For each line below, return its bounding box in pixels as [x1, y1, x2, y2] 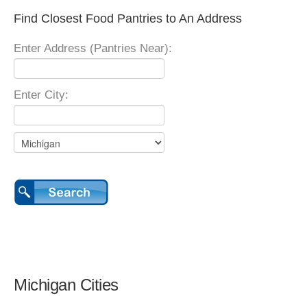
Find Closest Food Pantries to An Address [14, 12, 242, 25]
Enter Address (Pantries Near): [14, 42, 172, 55]
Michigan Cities [14, 275, 119, 294]
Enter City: [14, 88, 69, 101]
